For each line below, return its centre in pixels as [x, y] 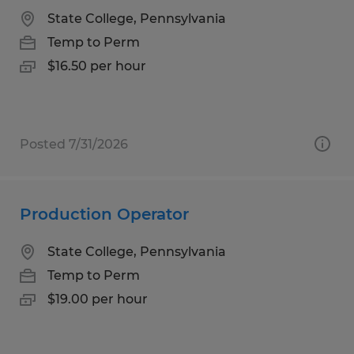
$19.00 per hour [98, 299]
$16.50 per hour [97, 66]
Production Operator [104, 214]
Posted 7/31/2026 [74, 144]
